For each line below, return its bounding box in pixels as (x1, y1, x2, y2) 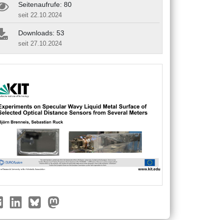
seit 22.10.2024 (18, 11, 62, 19)
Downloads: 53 (18, 28, 64, 37)
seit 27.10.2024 (18, 39, 62, 47)
